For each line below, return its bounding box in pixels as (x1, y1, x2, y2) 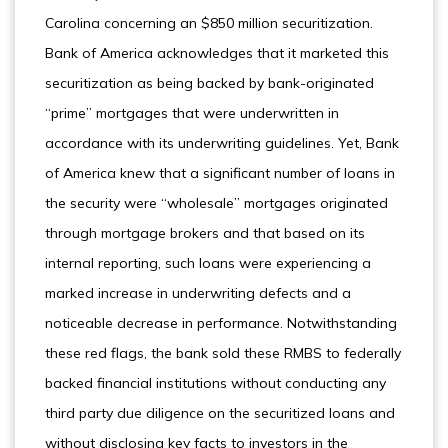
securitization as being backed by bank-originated (45, 74, 374, 92)
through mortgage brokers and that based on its (45, 224, 365, 242)
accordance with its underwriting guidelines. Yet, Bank (45, 134, 399, 152)
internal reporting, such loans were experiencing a (45, 254, 371, 272)
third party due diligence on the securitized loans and (45, 404, 395, 422)
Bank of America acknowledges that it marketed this (45, 44, 389, 62)
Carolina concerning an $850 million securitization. (45, 14, 373, 32)
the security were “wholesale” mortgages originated (45, 194, 388, 212)
